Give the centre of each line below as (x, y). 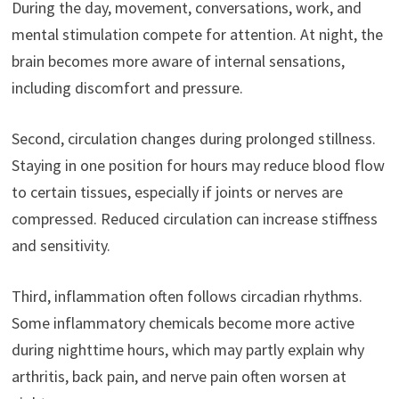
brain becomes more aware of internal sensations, (178, 61)
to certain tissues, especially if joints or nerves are (177, 191)
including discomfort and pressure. (127, 87)
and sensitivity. (61, 245)
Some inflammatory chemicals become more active (183, 322)
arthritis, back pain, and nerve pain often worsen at (179, 376)
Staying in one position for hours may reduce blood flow (198, 165)
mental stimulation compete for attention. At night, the (197, 34)
